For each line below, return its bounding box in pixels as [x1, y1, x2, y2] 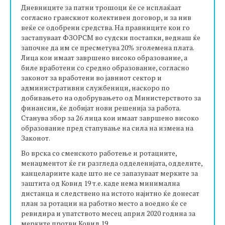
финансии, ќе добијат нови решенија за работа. [21, 103, 180, 113]
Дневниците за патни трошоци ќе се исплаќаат [21, 3, 181, 12]
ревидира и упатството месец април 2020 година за [21, 208, 195, 218]
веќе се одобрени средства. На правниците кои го [21, 23, 190, 32]
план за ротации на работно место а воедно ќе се [21, 198, 187, 208]
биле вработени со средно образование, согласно [21, 63, 189, 72]
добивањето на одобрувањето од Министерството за [21, 93, 201, 102]
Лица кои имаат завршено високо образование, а [21, 53, 187, 62]
